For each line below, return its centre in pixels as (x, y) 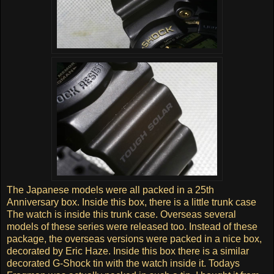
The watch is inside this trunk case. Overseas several (121, 214)
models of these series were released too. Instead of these (132, 226)
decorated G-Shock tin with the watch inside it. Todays (123, 263)
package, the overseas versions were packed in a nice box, (134, 239)
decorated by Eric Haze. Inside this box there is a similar (128, 251)
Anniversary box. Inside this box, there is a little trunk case (131, 202)
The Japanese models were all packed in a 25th (110, 190)
